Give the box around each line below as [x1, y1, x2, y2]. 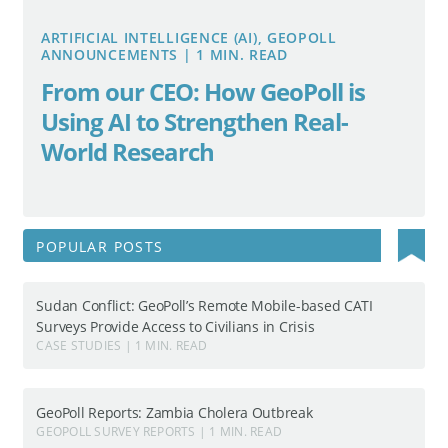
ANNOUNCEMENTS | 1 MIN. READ [40, 45, 288, 65]
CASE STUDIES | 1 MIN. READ [36, 337, 208, 355]
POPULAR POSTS [36, 237, 164, 257]
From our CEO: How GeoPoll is [40, 75, 365, 109]
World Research [40, 135, 214, 169]
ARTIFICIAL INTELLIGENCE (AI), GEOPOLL [40, 28, 337, 48]
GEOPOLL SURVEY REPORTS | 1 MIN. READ [36, 422, 283, 440]
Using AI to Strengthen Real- [40, 105, 348, 139]
